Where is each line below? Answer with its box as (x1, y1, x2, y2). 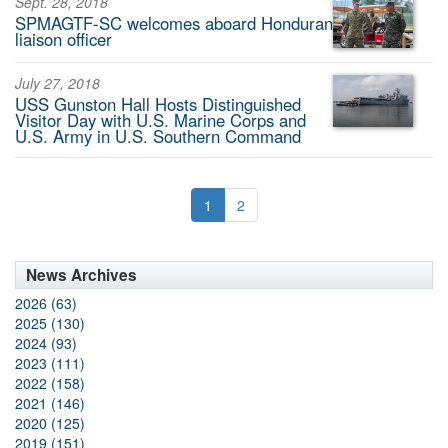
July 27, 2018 (15, 72, 100, 93)
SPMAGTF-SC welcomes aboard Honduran (15, 11, 333, 36)
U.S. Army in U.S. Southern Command (15, 124, 301, 149)
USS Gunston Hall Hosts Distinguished (15, 92, 301, 117)
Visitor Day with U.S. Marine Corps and (15, 108, 306, 133)
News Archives (26, 264, 137, 287)
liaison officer (15, 27, 112, 52)
